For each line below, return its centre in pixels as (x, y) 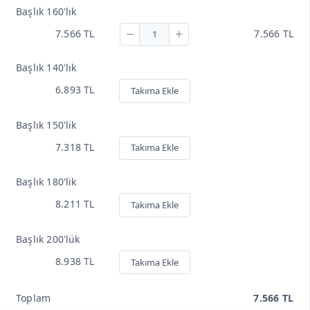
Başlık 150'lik (46, 125)
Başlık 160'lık (46, 12)
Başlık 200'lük (48, 239)
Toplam (34, 298)
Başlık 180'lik (46, 182)
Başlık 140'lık (46, 68)
